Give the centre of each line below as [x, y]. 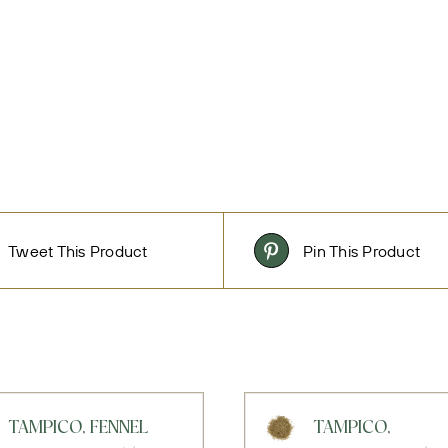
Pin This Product [362, 250]
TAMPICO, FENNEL [77, 429]
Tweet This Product [78, 250]
